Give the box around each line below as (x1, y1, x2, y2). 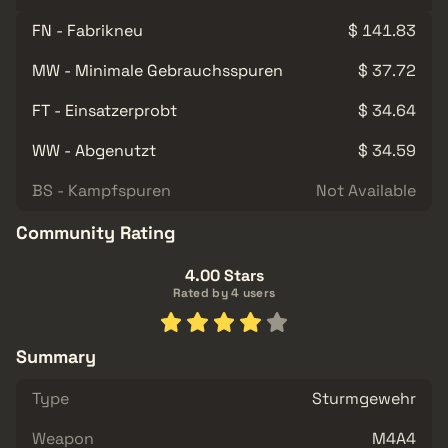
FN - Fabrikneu (32, 19, 143, 41)
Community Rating (16, 220, 175, 244)
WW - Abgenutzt (32, 139, 156, 161)
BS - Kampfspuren (32, 179, 171, 201)
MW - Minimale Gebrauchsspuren (32, 59, 283, 81)
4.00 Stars (184, 264, 264, 286)
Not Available (316, 179, 416, 201)
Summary (16, 344, 96, 368)
